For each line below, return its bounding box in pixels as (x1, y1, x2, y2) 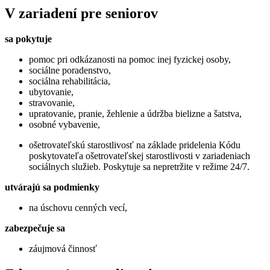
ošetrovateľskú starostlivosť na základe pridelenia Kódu (29, 139, 240, 150)
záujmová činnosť (29, 243, 97, 254)
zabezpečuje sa (5, 222, 65, 233)
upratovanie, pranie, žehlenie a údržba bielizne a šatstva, (29, 108, 242, 119)
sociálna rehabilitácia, (29, 75, 110, 86)
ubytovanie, (29, 86, 74, 97)
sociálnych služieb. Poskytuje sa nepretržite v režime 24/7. (29, 161, 250, 172)
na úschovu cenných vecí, (29, 202, 127, 213)
